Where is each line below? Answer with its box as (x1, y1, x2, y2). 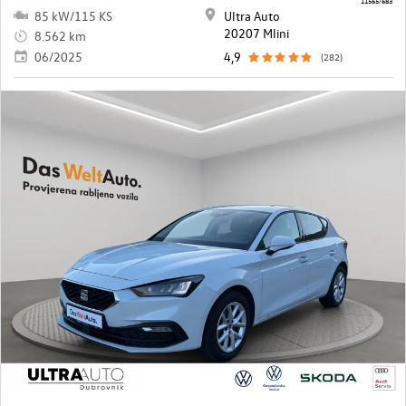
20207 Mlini (224, 24, 289, 42)
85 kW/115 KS (34, 6, 112, 24)
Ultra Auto (224, 6, 280, 24)
